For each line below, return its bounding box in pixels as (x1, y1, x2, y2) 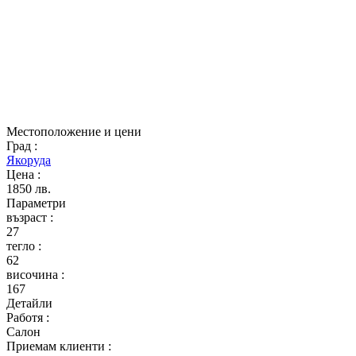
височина (6, 268, 61, 281)
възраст (6, 211, 50, 224)
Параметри (6, 196, 66, 210)
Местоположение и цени (6, 125, 141, 138)
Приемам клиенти (6, 339, 108, 353)
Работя (6, 311, 46, 324)
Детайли (6, 296, 52, 310)
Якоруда (6, 153, 51, 167)
